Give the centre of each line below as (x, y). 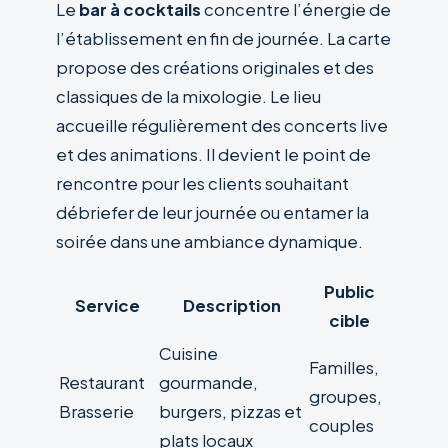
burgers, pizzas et (230, 411)
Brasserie (96, 411)
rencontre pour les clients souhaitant (202, 183)
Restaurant (102, 382)
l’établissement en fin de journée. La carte (223, 38)
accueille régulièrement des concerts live (222, 125)
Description (232, 305)
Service (107, 305)
